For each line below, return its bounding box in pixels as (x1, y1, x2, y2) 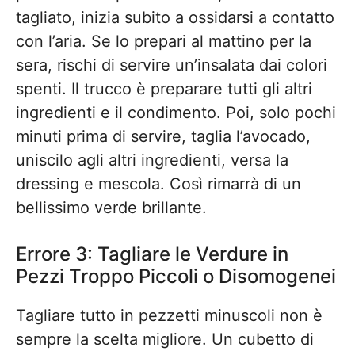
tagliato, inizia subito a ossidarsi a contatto (16, 8, 334, 27)
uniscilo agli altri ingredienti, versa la (16, 151, 288, 170)
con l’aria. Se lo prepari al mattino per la (16, 32, 311, 51)
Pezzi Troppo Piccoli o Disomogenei (16, 265, 336, 288)
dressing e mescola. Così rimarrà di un (16, 174, 301, 193)
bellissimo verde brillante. (16, 198, 207, 217)
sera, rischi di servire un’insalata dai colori (16, 55, 327, 74)
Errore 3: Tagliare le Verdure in (16, 242, 288, 265)
